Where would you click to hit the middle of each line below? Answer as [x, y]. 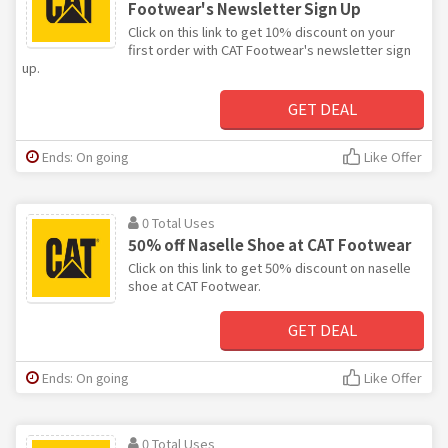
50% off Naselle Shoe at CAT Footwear [269, 244]
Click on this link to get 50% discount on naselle [269, 267]
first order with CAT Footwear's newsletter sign [269, 49]
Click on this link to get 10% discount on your [261, 31]
